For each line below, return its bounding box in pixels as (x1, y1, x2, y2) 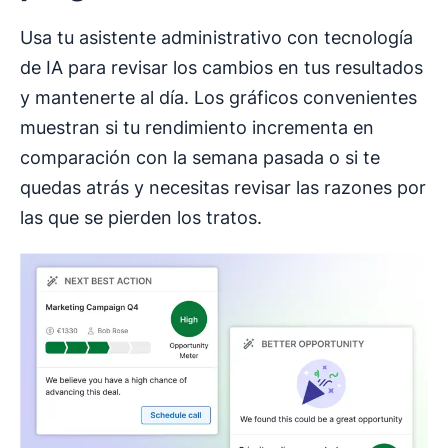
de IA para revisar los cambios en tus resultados (20, 57, 423, 79)
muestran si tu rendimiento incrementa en (20, 117, 374, 139)
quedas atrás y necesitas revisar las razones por (20, 177, 426, 199)
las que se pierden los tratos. (20, 207, 262, 229)
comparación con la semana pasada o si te (20, 147, 380, 169)
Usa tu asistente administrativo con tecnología (20, 27, 413, 49)
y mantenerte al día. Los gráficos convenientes (20, 87, 417, 109)
